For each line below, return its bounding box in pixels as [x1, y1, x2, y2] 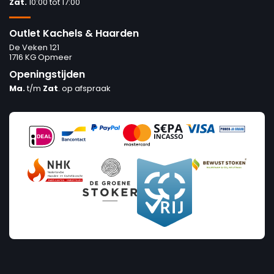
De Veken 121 [9, 41, 59, 53]
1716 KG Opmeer [9, 51, 72, 63]
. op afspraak [58, 82, 111, 94]
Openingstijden [9, 67, 85, 81]
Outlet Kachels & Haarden [9, 26, 139, 40]
